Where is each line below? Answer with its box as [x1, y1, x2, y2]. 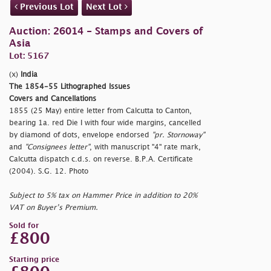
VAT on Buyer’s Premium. [9, 204, 98, 211]
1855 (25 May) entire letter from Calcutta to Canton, [9, 107, 192, 114]
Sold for [9, 222, 39, 229]
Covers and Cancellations [9, 95, 96, 102]
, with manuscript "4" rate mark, [90, 143, 201, 151]
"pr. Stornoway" [152, 131, 204, 139]
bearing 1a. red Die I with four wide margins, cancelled [9, 119, 201, 126]
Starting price [9, 256, 59, 263]
